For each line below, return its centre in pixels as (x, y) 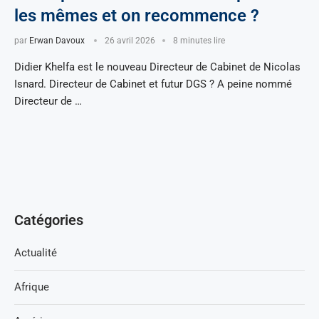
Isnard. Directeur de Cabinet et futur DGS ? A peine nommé (153, 84)
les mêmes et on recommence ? (137, 15)
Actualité (36, 252)
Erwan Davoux (57, 40)
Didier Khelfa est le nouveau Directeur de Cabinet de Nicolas (157, 67)
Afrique (32, 287)
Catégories (49, 220)
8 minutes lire (199, 40)
